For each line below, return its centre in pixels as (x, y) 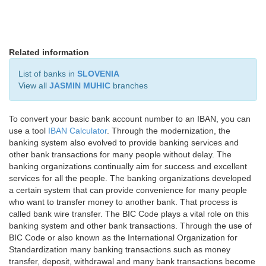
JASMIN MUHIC (80, 85)
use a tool (28, 131)
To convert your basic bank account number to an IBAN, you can (130, 119)
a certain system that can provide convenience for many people (128, 190)
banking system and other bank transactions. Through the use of (130, 226)
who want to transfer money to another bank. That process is (123, 202)
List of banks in (48, 74)
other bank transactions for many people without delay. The (120, 154)
